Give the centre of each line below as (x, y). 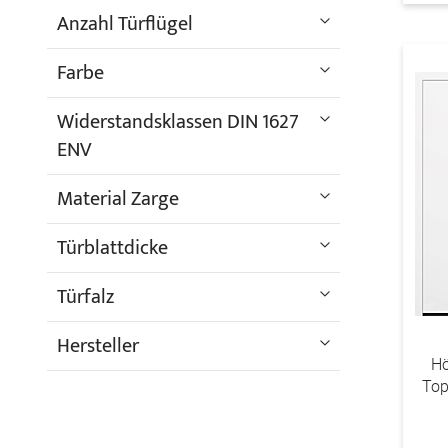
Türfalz (85, 297)
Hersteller (98, 346)
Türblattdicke (112, 248)
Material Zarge (118, 199)
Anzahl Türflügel (125, 24)
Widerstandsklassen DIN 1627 (178, 122)
